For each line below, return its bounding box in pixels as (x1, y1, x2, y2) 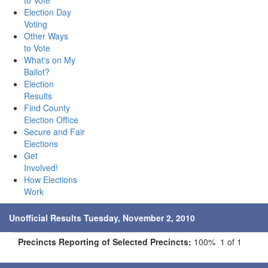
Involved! (24, 162, 58, 173)
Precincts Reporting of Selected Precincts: (18, 236, 191, 248)
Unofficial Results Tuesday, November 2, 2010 (9, 212, 195, 224)
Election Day (24, 6, 71, 18)
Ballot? (24, 66, 50, 78)
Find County (24, 102, 70, 114)
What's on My (24, 54, 75, 66)
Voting (24, 18, 47, 30)
